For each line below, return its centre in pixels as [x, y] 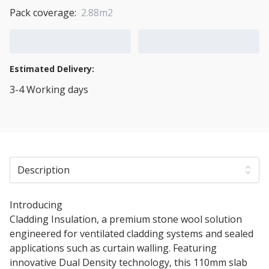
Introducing [37, 204]
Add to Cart [35, 41]
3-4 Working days [49, 89]
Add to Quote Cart [179, 41]
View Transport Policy [59, 111]
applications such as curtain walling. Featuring [113, 248]
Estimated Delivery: [52, 68]
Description [44, 170]
